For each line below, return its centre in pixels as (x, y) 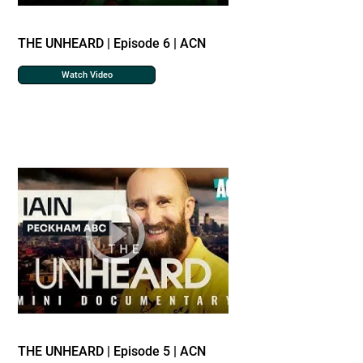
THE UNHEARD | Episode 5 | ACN (112, 351)
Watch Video (87, 75)
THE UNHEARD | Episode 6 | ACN (112, 43)
